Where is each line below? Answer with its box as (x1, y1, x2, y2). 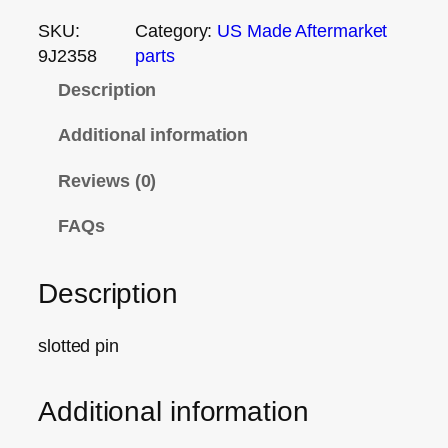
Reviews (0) (58, 169, 157, 191)
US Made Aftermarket (217, 19, 388, 41)
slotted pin (38, 335, 119, 357)
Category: (135, 19, 218, 41)
